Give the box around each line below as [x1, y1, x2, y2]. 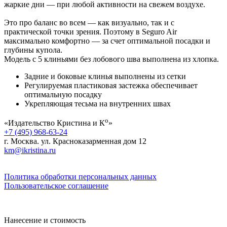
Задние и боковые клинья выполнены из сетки [24, 71, 186, 81]
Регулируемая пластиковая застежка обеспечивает [24, 81, 198, 90]
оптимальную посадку [24, 90, 102, 99]
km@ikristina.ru [4, 146, 56, 155]
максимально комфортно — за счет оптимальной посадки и [4, 36, 210, 45]
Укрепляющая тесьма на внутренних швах [24, 99, 171, 108]
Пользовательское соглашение [4, 181, 108, 191]
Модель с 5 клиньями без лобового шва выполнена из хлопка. [4, 54, 219, 63]
